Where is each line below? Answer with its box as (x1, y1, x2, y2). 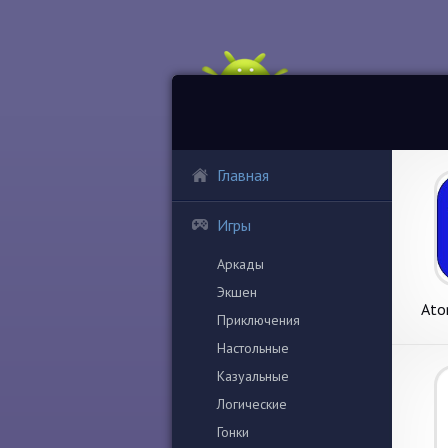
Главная (217, 165, 269, 185)
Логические (217, 395, 287, 413)
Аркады (217, 255, 264, 273)
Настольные (217, 339, 289, 357)
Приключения (217, 311, 300, 329)
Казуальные (217, 367, 289, 385)
